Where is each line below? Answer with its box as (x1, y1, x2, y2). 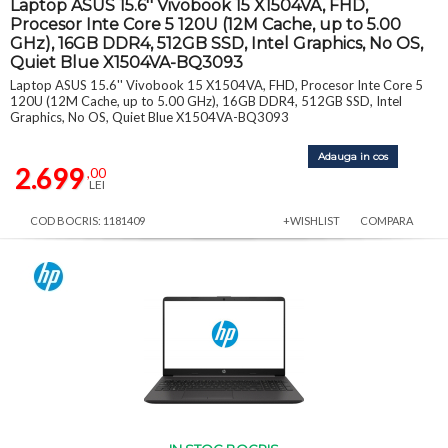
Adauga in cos (318, 149, 388, 163)
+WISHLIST (283, 213, 340, 227)
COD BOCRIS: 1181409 (30, 213, 145, 227)
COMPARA (360, 213, 413, 227)
